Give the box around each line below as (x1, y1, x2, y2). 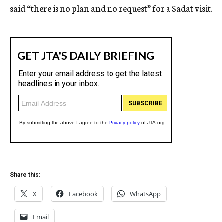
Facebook (69, 189, 98, 198)
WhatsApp (130, 189, 161, 198)
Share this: (10, 171, 40, 178)
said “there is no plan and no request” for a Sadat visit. (10, 1, 212, 14)
